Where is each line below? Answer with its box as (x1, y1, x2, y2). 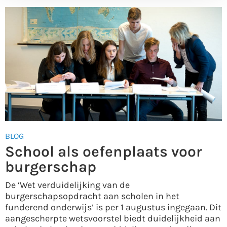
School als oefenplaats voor (5, 142, 202, 161)
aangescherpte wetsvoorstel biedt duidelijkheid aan (5, 213, 220, 224)
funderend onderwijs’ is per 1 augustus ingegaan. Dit (5, 202, 221, 213)
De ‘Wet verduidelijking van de (5, 179, 130, 191)
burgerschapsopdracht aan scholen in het (5, 191, 179, 202)
